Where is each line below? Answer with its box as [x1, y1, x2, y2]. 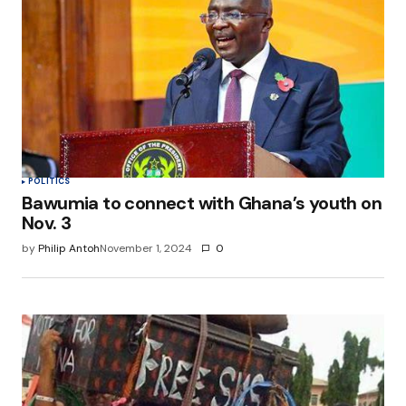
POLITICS [28, 176, 71, 188]
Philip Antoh [38, 241, 100, 256]
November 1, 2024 [100, 241, 192, 256]
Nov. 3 [22, 211, 75, 236]
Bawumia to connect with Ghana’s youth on [22, 191, 382, 216]
